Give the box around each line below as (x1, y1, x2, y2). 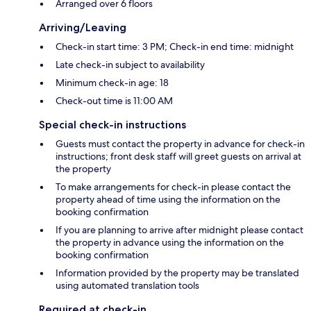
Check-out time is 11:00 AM (56, 94, 173, 108)
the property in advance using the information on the (56, 236, 284, 249)
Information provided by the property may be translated (56, 267, 299, 280)
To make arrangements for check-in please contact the (56, 180, 291, 194)
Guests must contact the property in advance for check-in (56, 137, 305, 151)
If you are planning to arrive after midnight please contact (56, 224, 303, 237)
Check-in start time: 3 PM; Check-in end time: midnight (56, 40, 294, 53)
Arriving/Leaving (39, 21, 126, 35)
